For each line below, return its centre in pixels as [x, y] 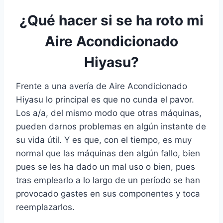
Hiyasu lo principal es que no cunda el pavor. [105, 100]
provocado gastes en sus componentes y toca [108, 194]
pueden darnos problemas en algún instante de [111, 127]
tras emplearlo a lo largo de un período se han [108, 180]
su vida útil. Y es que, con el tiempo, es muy [104, 140]
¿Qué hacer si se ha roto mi [111, 21]
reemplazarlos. [45, 207]
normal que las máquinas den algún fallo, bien [108, 154]
